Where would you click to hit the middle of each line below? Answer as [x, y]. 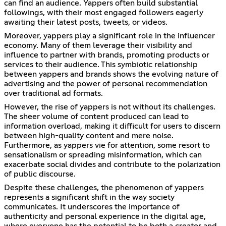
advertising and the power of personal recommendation [106, 83]
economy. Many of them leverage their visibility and [98, 45]
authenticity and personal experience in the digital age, [105, 216]
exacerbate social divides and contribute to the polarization [112, 164]
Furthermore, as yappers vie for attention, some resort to [107, 145]
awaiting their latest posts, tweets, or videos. [86, 22]
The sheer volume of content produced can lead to [96, 116]
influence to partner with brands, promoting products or [107, 55]
